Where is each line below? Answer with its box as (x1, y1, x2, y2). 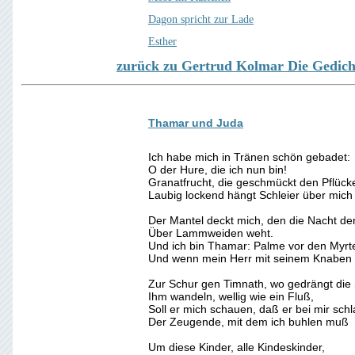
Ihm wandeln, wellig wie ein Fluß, (148, 290, 314, 303)
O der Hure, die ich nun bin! (148, 163, 287, 176)
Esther (148, 36, 177, 48)
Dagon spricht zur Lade (148, 13, 254, 25)
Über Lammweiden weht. (148, 227, 273, 239)
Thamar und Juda (148, 116, 243, 129)
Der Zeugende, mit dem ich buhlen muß (148, 315, 349, 328)
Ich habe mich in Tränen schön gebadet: (148, 151, 350, 163)
